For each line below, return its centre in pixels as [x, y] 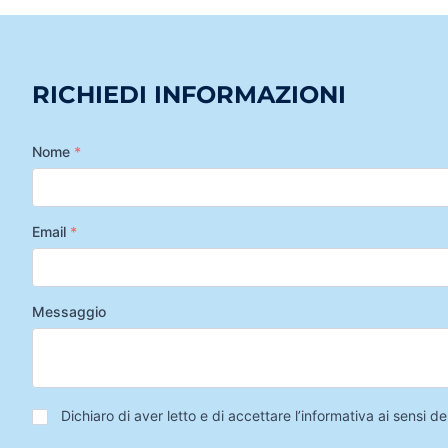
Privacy [57, 411]
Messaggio [69, 311]
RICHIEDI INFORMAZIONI [189, 94]
